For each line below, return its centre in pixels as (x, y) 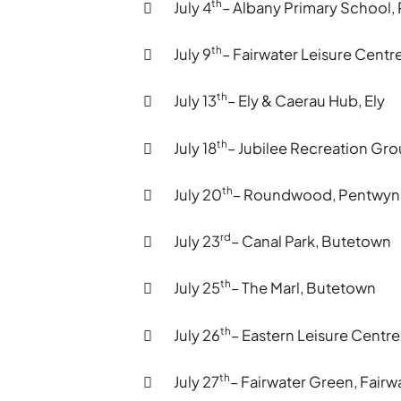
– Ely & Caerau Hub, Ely (307, 101)
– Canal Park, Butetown (311, 242)
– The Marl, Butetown (304, 288)
